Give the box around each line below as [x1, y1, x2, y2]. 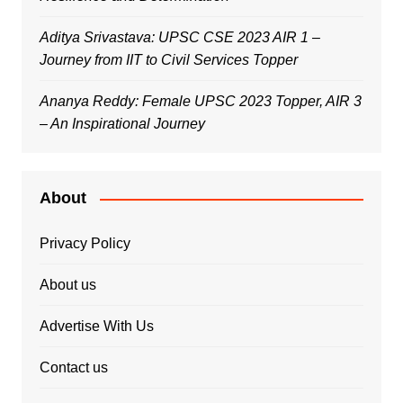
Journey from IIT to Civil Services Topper [39, 52, 298, 68]
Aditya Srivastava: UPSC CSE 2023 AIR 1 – [39, 30, 320, 46]
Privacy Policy [39, 236, 130, 252]
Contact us [39, 360, 108, 376]
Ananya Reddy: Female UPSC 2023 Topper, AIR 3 [39, 94, 362, 110]
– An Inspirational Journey [39, 116, 205, 132]
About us [39, 277, 96, 293]
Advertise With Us [39, 318, 154, 335]
